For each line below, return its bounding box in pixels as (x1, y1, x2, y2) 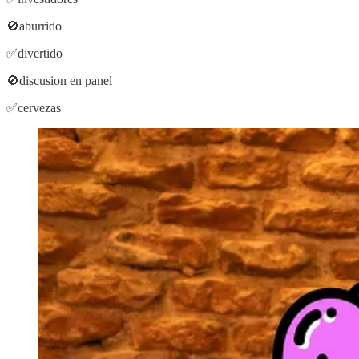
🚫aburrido (6, 18, 62, 33)
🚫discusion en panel (6, 73, 112, 87)
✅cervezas (6, 100, 61, 115)
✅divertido (6, 46, 63, 60)
